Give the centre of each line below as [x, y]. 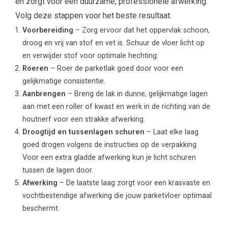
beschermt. [41, 208]
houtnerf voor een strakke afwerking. [84, 119]
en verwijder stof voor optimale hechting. [91, 55]
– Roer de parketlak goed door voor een [116, 68]
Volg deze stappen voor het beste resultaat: [93, 16]
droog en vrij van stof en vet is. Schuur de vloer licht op [114, 43]
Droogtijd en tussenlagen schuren [84, 132]
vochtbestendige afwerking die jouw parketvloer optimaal [117, 195]
